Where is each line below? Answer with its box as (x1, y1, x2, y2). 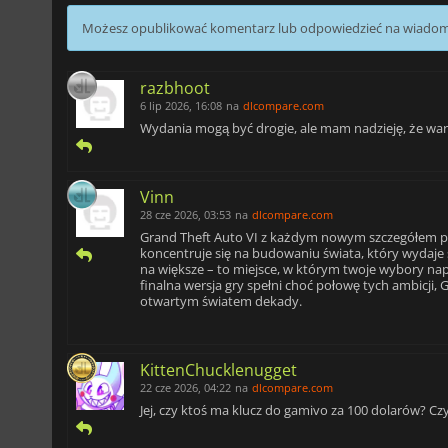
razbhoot (140, 76, 210, 99)
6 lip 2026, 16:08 (140, 97, 222, 113)
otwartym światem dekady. (140, 291, 302, 310)
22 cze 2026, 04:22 (140, 379, 231, 395)
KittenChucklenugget (140, 358, 297, 381)
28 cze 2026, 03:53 (140, 206, 231, 222)
